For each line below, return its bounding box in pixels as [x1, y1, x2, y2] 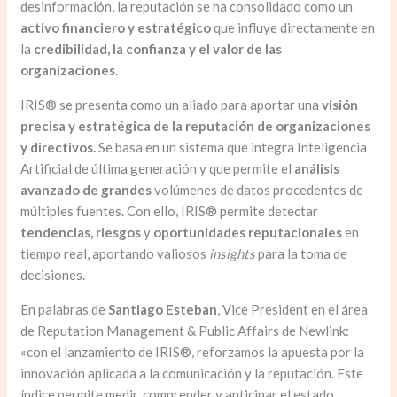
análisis [294, 160, 340, 177]
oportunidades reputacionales [151, 224, 343, 241]
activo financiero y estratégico [20, 19, 212, 36]
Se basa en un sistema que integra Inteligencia [98, 139, 368, 156]
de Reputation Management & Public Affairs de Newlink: [20, 323, 350, 339]
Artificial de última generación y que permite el [20, 160, 295, 177]
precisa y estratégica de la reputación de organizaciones [20, 118, 371, 135]
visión [322, 97, 359, 113]
